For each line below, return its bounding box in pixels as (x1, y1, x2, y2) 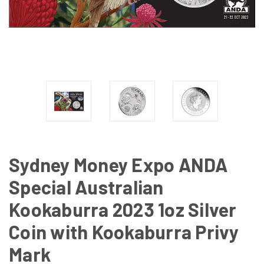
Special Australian (9, 176, 164, 198)
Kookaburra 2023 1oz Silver (9, 198, 237, 220)
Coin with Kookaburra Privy (9, 220, 239, 243)
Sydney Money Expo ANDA (9, 153, 228, 176)
